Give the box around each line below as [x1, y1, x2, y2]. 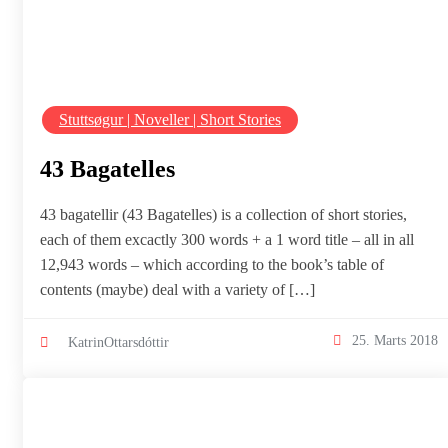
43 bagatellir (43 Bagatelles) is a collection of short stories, [40, 205, 407, 223]
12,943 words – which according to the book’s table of [40, 255, 384, 273]
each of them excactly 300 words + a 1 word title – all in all [40, 230, 414, 248]
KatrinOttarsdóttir [68, 333, 169, 350]
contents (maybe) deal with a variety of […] [40, 280, 315, 298]
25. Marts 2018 [352, 332, 438, 349]
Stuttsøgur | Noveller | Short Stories [59, 110, 281, 128]
